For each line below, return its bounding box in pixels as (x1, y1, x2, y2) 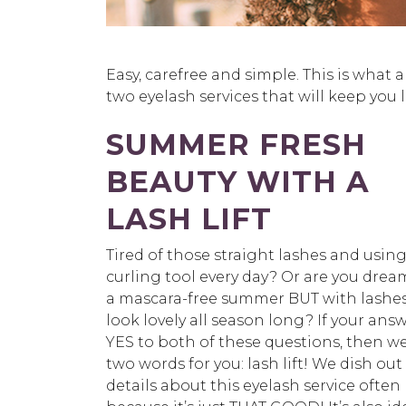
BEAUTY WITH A (106, 164, 370, 200)
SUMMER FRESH (106, 127, 366, 163)
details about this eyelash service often (106, 377, 401, 395)
